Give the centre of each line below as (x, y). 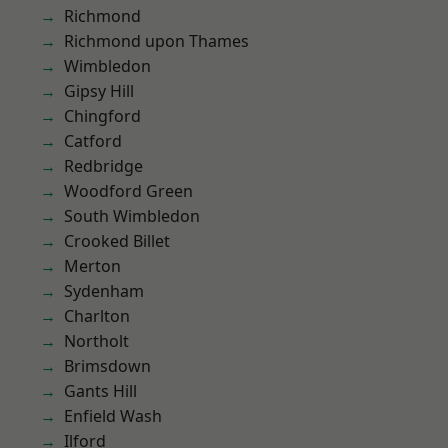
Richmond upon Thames (156, 41)
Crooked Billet (117, 241)
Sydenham (104, 291)
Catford (93, 141)
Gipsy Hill (99, 91)
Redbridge (103, 166)
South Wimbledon (132, 216)
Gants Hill (100, 391)
